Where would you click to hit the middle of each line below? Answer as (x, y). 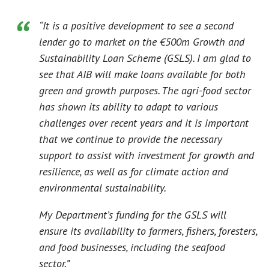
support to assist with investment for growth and (147, 156)
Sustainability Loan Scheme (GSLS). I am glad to (145, 58)
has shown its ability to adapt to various (128, 107)
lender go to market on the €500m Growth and (142, 42)
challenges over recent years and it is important (144, 123)
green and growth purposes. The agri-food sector (145, 91)
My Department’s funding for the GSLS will (133, 215)
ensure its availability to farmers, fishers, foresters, (148, 231)
